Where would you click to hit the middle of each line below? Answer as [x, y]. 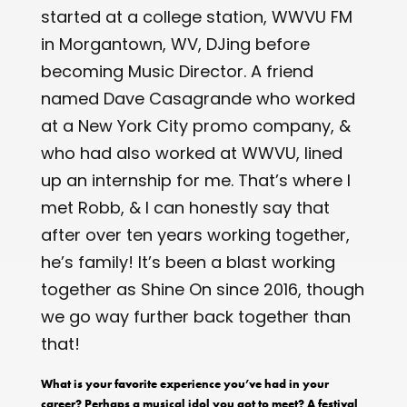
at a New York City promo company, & [195, 125]
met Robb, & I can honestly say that [185, 207]
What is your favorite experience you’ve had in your [184, 383]
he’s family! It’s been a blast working [188, 262]
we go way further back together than [195, 316]
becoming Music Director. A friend [177, 71]
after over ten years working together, [195, 234]
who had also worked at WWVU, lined [191, 153]
